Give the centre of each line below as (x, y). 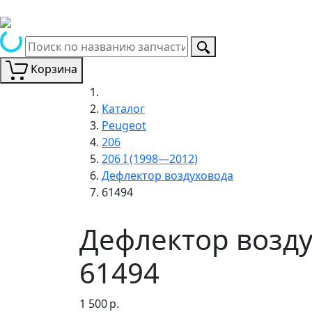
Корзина (54, 69)
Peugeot (124, 125)
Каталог (123, 108)
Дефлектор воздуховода (167, 175)
